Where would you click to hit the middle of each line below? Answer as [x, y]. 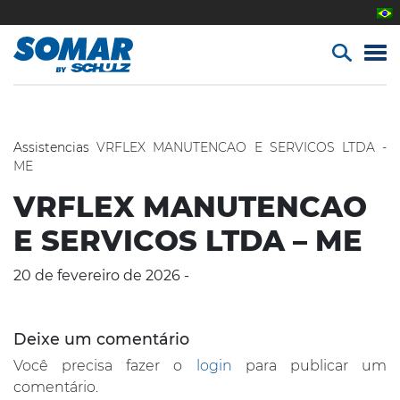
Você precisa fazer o [105, 366]
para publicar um [309, 366]
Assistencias [51, 147]
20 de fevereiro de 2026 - [101, 275]
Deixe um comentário [101, 339]
